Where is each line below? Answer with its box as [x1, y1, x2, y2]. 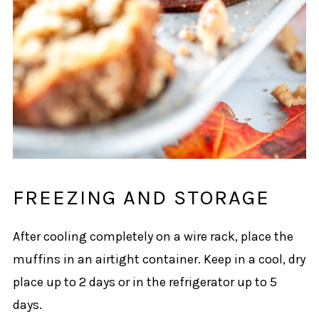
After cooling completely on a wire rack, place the [12, 228, 293, 244]
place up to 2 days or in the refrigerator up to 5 [12, 273, 277, 290]
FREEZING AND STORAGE [12, 184, 270, 209]
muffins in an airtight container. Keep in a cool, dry [12, 251, 305, 267]
